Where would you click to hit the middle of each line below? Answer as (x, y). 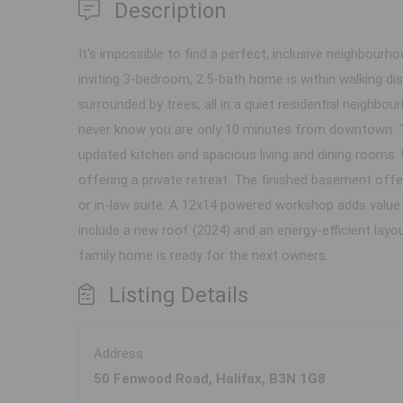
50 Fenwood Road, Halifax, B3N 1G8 (210, 379)
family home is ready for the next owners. (203, 256)
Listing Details (179, 296)
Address (118, 354)
